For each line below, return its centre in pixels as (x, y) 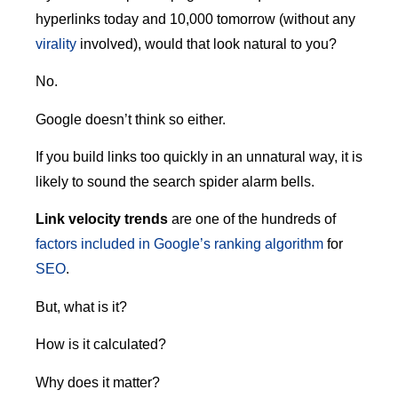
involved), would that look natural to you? (207, 44)
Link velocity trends (102, 219)
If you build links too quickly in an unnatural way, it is (199, 156)
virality (56, 44)
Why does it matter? (98, 382)
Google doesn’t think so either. (131, 119)
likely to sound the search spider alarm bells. (175, 181)
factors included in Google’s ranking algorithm (179, 244)
